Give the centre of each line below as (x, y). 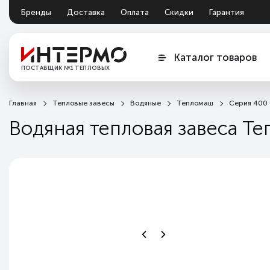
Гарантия (227, 12)
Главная (23, 103)
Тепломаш (195, 103)
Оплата (135, 12)
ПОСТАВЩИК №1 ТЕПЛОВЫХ (66, 68)
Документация (50, 25)
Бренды (36, 12)
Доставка (86, 12)
